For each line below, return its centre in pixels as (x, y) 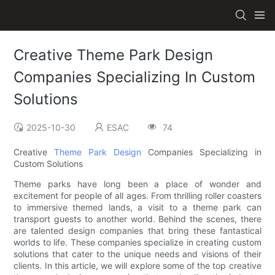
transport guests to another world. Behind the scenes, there (137, 219)
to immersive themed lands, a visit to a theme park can (137, 207)
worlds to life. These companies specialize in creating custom (137, 242)
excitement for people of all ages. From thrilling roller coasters (137, 196)
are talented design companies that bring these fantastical (137, 231)
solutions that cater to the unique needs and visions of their (137, 254)
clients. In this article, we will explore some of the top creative (137, 266)
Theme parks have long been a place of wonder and (137, 184)
